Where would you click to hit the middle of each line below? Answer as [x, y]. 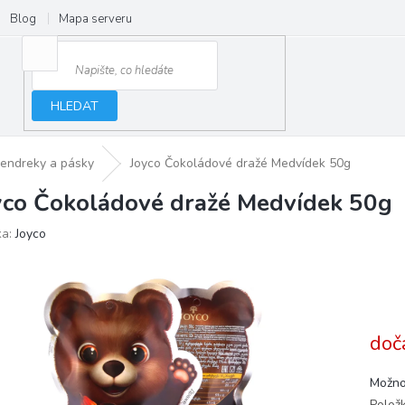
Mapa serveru [95, 19]
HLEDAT [75, 106]
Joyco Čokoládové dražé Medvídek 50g [240, 164]
